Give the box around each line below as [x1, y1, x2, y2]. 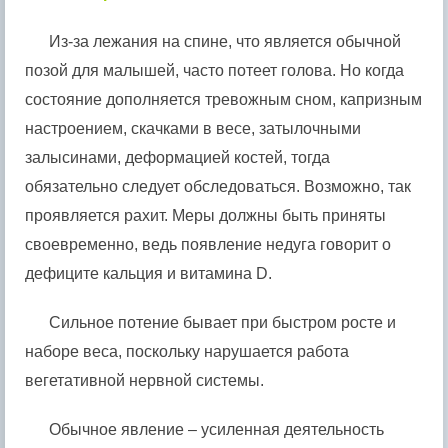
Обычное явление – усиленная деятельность [49, 420, 384, 438]
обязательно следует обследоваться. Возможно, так [25, 177, 411, 195]
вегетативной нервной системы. [25, 371, 264, 389]
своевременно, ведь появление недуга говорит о [25, 235, 391, 253]
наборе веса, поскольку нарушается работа [25, 342, 349, 360]
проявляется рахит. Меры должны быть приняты [25, 206, 386, 224]
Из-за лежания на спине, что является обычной [49, 32, 401, 50]
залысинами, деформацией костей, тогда [25, 148, 330, 166]
